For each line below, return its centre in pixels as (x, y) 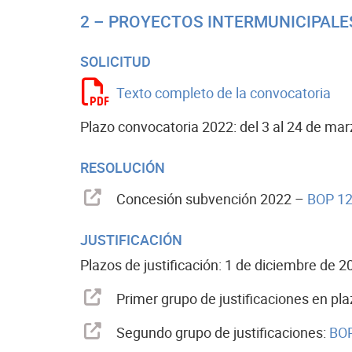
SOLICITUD (115, 62)
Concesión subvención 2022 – (212, 199)
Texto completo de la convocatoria (224, 93)
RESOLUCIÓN (123, 168)
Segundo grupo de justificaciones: (223, 333)
